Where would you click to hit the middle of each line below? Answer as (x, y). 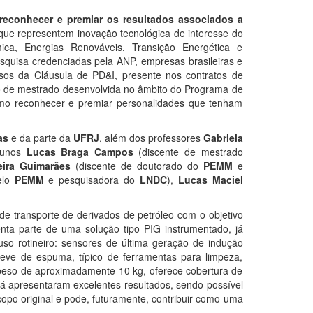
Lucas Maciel (210, 179)
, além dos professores (151, 137)
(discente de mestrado (188, 151)
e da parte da (41, 137)
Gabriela (223, 137)
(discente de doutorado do (137, 165)
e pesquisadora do (92, 179)
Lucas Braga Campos (80, 151)
